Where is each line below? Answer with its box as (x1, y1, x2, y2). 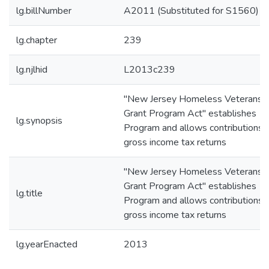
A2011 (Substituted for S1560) (124, 4, 259, 17)
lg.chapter (16, 34, 57, 47)
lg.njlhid (16, 63, 47, 76)
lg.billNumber (16, 4, 71, 17)
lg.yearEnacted (16, 238, 77, 251)
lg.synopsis (16, 114, 62, 127)
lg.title (16, 187, 43, 200)
